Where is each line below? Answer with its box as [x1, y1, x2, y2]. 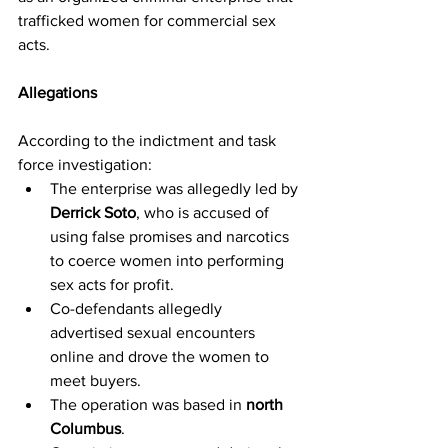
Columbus [50, 419, 121, 437]
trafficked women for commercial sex [18, 11, 280, 29]
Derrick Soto [50, 203, 136, 221]
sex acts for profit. [50, 275, 174, 293]
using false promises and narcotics [50, 227, 293, 245]
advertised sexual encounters [50, 323, 259, 341]
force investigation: [18, 155, 152, 173]
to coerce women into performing [50, 251, 288, 269]
